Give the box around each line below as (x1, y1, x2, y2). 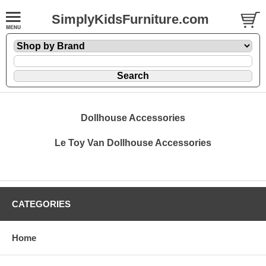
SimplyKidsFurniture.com (52, 12, 209, 27)
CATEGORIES (12, 198, 71, 209)
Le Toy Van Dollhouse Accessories (55, 137, 211, 148)
